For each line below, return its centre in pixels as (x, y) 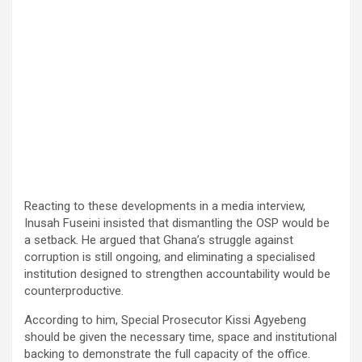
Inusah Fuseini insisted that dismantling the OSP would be (177, 223)
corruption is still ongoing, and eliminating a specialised (170, 257)
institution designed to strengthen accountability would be (177, 274)
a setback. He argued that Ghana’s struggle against (159, 240)
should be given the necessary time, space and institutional (181, 337)
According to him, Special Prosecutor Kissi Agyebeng (165, 320)
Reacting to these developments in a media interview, (165, 206)
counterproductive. (74, 290)
